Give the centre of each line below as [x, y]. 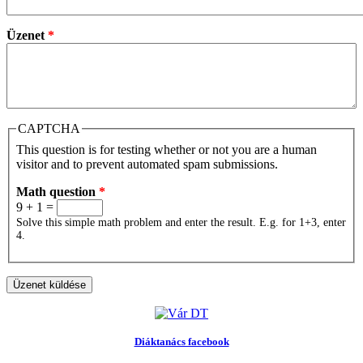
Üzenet [27, 36]
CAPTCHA [49, 129]
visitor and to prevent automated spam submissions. [147, 164]
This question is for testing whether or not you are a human [167, 150]
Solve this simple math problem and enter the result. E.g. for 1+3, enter [181, 223]
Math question [58, 192]
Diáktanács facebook [181, 342]
